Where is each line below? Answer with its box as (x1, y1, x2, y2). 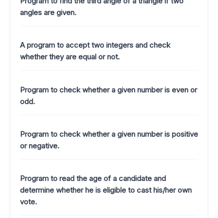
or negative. (20, 141, 59, 151)
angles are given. (20, 8, 76, 18)
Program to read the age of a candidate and (20, 174, 166, 183)
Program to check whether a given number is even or (20, 85, 197, 94)
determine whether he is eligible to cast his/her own (20, 185, 192, 195)
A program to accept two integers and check (20, 40, 170, 50)
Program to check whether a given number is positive (20, 129, 198, 139)
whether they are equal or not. (20, 52, 120, 62)
